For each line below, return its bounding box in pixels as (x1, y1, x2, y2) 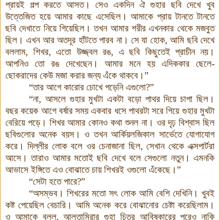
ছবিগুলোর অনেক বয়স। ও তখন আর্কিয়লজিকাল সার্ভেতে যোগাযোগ (5, 129, 215, 139)
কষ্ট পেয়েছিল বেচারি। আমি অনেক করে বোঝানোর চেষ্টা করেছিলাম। (5, 199, 215, 210)
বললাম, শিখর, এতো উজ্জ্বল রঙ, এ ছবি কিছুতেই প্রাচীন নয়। (5, 46, 215, 57)
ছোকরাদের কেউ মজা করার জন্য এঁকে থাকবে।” (5, 70, 148, 81)
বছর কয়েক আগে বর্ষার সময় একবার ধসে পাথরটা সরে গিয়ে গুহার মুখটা (5, 105, 215, 116)
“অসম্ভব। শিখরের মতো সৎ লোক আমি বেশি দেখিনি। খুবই (29, 188, 215, 198)
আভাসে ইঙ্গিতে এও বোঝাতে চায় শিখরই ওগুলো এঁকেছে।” (5, 164, 181, 175)
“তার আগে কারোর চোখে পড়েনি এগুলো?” (29, 82, 154, 92)
